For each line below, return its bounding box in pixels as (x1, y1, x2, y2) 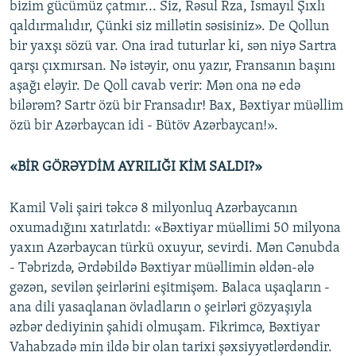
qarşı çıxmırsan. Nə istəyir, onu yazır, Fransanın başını (10, 59, 335, 75)
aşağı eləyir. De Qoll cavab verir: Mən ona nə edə (10, 79, 300, 95)
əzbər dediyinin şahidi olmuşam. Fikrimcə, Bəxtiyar (10, 320, 319, 336)
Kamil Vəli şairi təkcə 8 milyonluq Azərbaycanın (10, 201, 297, 217)
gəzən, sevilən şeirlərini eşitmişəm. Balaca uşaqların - (10, 281, 330, 296)
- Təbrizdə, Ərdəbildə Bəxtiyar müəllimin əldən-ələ (10, 261, 314, 277)
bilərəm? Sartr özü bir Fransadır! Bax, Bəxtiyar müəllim (10, 99, 343, 114)
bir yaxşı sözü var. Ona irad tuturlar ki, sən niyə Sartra (10, 39, 337, 55)
